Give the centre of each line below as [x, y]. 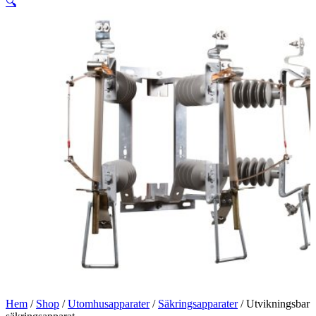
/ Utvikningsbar [274, 303]
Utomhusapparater [109, 303]
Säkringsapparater [198, 303]
